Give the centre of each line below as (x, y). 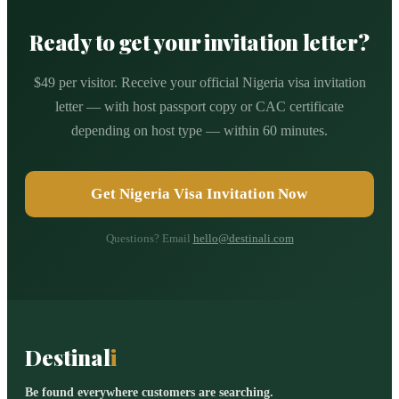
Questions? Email (148, 238)
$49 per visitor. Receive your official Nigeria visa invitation (199, 82)
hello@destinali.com (243, 238)
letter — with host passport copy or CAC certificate (199, 106)
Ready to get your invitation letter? (199, 41)
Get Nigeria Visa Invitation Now (199, 193)
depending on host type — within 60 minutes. (199, 130)
